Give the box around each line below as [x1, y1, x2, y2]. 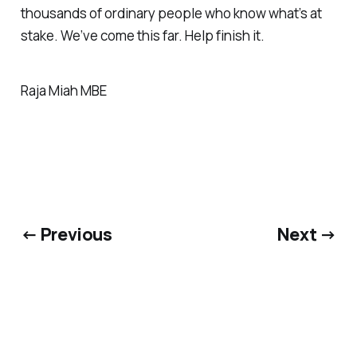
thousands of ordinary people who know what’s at [20, 3, 322, 22]
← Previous [20, 222, 112, 246]
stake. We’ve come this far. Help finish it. [20, 25, 265, 45]
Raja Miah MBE [20, 80, 107, 100]
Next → [277, 222, 337, 246]
